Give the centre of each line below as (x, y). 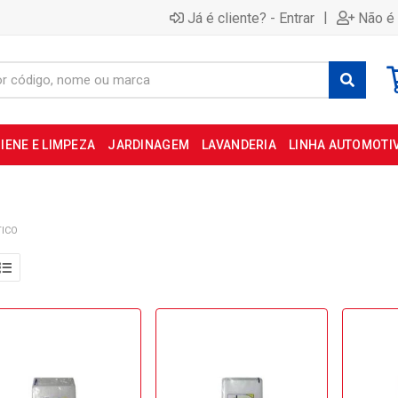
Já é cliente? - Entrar (251, 18)
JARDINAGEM (149, 145)
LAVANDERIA (239, 145)
